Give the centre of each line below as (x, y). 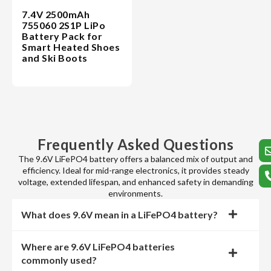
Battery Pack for (62, 36)
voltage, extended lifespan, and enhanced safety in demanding (135, 182)
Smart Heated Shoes (71, 47)
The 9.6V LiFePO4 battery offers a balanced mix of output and (135, 159)
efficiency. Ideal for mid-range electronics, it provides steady (135, 170)
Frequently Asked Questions (135, 144)
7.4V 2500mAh (56, 14)
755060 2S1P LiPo (64, 25)
